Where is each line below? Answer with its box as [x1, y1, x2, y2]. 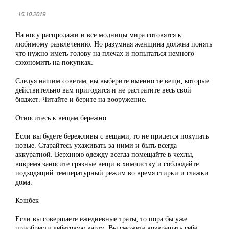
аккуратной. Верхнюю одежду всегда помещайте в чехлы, [15, 149, 193, 159]
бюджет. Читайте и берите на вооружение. [15, 94, 147, 104]
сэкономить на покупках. [15, 57, 93, 67]
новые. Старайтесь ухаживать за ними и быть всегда [15, 140, 177, 150]
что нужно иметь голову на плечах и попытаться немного [15, 48, 194, 58]
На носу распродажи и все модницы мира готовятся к [15, 30, 181, 39]
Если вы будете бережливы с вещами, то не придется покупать [15, 131, 209, 141]
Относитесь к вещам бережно [15, 112, 106, 122]
